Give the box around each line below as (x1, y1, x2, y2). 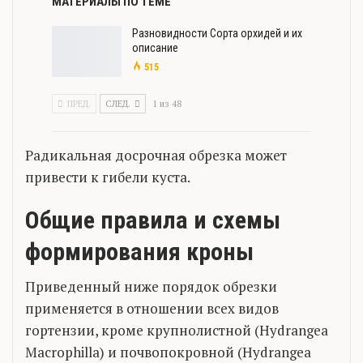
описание (132, 41, 178, 54)
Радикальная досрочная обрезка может (25, 145, 287, 164)
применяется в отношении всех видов (25, 298, 279, 318)
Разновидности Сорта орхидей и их (132, 26, 302, 40)
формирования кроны (25, 237, 254, 266)
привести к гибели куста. (25, 167, 190, 186)
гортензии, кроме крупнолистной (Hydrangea (25, 320, 328, 340)
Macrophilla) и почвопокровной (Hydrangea (25, 342, 311, 361)
